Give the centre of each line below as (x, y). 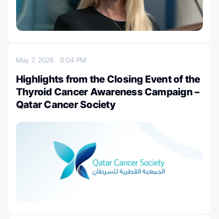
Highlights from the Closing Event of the (108, 79)
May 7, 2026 (38, 60)
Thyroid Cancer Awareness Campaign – (108, 92)
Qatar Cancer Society (66, 105)
